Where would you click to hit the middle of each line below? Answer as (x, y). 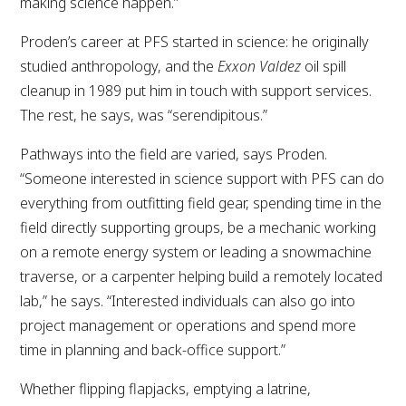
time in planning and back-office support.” (153, 349)
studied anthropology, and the (119, 66)
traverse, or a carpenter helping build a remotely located (202, 276)
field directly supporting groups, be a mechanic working (198, 227)
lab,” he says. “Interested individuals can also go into (188, 300)
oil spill (324, 66)
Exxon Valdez (260, 66)
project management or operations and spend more (188, 325)
